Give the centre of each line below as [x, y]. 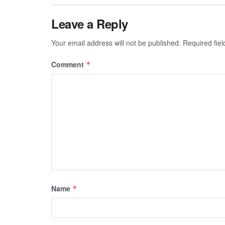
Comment [69, 64]
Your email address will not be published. [116, 42]
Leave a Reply [90, 23]
